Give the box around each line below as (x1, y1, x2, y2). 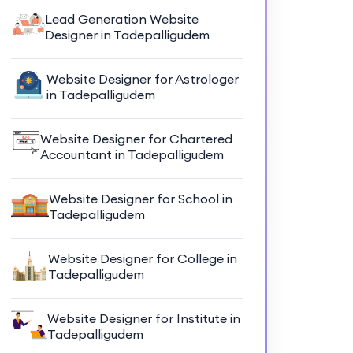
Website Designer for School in (48, 190, 232, 206)
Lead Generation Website (44, 10, 199, 27)
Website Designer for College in (47, 250, 237, 266)
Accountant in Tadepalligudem (40, 146, 225, 162)
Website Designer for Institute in (47, 310, 241, 326)
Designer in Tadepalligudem (44, 26, 210, 43)
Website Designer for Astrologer (46, 70, 239, 87)
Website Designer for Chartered (40, 130, 233, 147)
